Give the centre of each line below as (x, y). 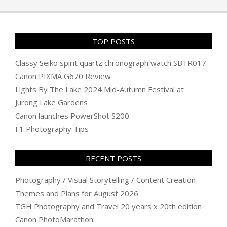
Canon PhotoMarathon (54, 219)
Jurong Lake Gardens (51, 102)
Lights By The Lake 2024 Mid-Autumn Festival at (100, 89)
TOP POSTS (113, 41)
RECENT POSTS (113, 158)
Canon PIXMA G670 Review (63, 76)
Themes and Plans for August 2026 (77, 193)
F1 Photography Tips (52, 128)
